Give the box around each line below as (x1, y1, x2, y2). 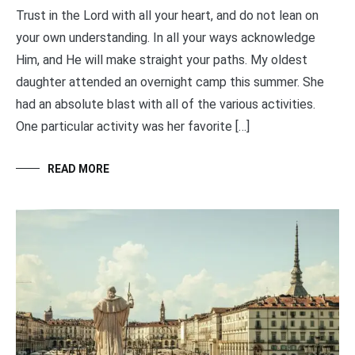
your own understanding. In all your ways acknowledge (16, 30, 315, 46)
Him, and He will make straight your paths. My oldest (16, 52, 307, 68)
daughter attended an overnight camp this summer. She (16, 74, 324, 90)
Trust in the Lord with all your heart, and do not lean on (16, 8, 319, 24)
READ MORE (48, 162, 109, 176)
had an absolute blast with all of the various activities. (16, 97, 315, 113)
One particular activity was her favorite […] (16, 119, 250, 135)
